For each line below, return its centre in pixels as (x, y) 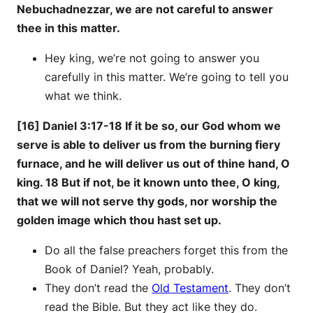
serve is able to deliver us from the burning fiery (148, 144)
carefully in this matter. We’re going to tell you (167, 77)
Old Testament (190, 287)
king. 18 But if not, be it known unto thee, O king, (148, 182)
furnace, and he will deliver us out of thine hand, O (153, 163)
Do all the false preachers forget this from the (166, 250)
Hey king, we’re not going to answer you (152, 58)
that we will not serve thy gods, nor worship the (147, 201)
